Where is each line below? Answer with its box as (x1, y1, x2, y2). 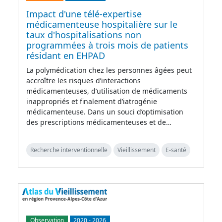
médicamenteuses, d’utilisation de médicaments (26, 86, 187, 96)
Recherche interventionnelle (30, 146, 108, 155)
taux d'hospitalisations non (26, 29, 141, 41)
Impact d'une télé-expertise (26, 8, 142, 20)
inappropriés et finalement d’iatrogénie (26, 97, 157, 107)
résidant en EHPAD (26, 50, 105, 62)
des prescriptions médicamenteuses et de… (26, 117, 171, 127)
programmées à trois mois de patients (26, 39, 188, 52)
